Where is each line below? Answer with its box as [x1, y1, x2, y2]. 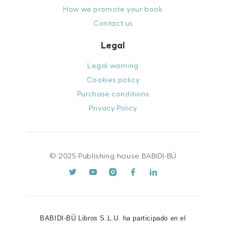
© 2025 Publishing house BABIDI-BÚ [49, 152, 177, 160]
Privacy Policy [89, 104, 137, 112]
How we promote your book [63, 5, 163, 13]
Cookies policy [86, 76, 140, 84]
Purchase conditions [77, 90, 149, 98]
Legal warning [87, 62, 139, 70]
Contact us [93, 19, 133, 27]
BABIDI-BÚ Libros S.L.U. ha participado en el [40, 214, 186, 222]
